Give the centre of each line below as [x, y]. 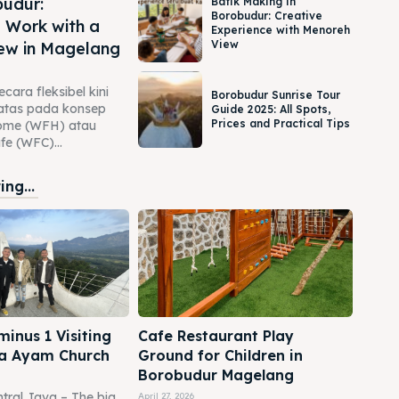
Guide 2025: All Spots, [271, 109]
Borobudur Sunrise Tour [276, 95]
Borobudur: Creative [267, 16]
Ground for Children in [220, 355]
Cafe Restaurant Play [216, 335]
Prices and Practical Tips [281, 123]
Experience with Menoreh [281, 30]
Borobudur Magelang [216, 375]
